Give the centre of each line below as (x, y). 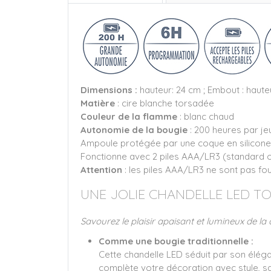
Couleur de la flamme (129, 116)
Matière (98, 103)
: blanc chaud (206, 116)
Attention (103, 169)
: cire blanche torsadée (165, 103)
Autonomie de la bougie (135, 129)
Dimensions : (110, 90)
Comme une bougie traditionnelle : (176, 241)
